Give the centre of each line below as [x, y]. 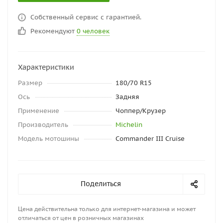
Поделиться [101, 184]
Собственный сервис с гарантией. [86, 17]
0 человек [93, 31]
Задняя [127, 97]
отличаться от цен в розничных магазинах [81, 218]
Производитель [43, 125]
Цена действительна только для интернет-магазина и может [107, 209]
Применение [39, 111]
